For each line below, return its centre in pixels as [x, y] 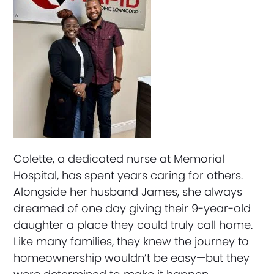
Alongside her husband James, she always [128, 192]
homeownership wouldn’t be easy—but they [132, 258]
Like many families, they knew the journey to [131, 241]
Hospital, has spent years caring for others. [128, 175]
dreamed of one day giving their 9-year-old [132, 208]
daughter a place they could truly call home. [133, 225]
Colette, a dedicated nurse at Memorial [119, 159]
